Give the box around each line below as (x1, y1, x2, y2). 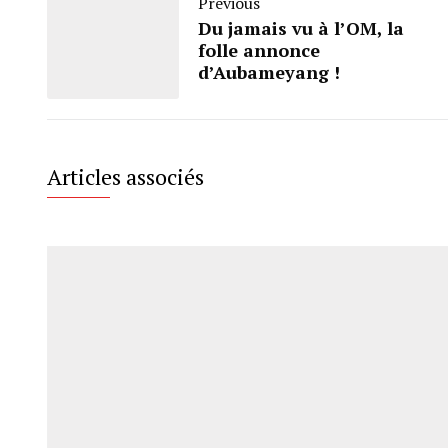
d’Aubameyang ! (198, 60, 340, 85)
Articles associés (47, 162, 204, 192)
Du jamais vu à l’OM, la (198, 16, 404, 41)
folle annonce (198, 38, 320, 63)
